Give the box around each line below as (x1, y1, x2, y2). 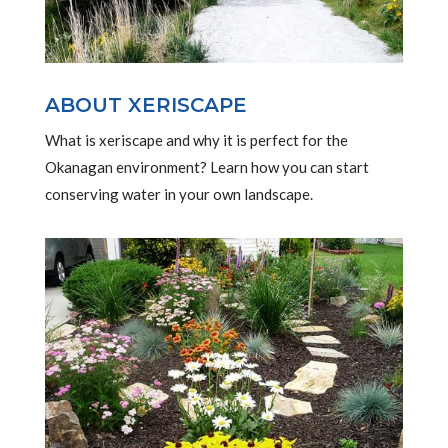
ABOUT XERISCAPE (44, 92, 247, 117)
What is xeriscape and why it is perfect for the (44, 130, 348, 149)
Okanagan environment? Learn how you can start (44, 157, 369, 176)
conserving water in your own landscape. (44, 184, 313, 203)
